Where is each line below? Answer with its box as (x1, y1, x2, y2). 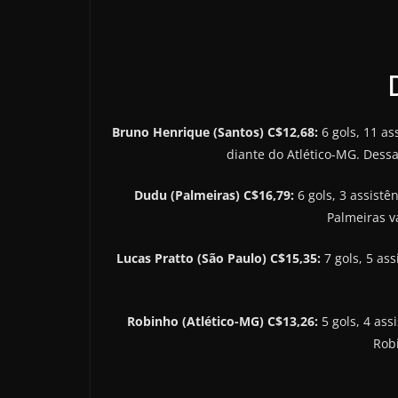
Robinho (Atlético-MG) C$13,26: (126, 312, 322, 330)
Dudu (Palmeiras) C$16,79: (134, 186, 298, 203)
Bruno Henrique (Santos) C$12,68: (112, 123, 322, 140)
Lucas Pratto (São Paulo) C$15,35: (116, 249, 324, 267)
